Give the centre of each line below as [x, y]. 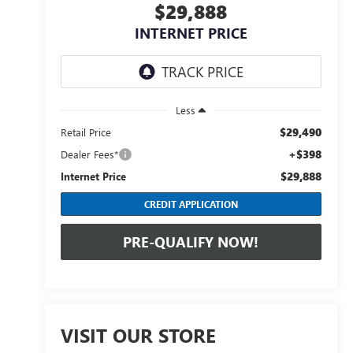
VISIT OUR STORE [138, 335]
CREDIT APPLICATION [191, 204]
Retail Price [85, 132]
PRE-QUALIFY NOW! [191, 242]
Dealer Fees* [89, 154]
